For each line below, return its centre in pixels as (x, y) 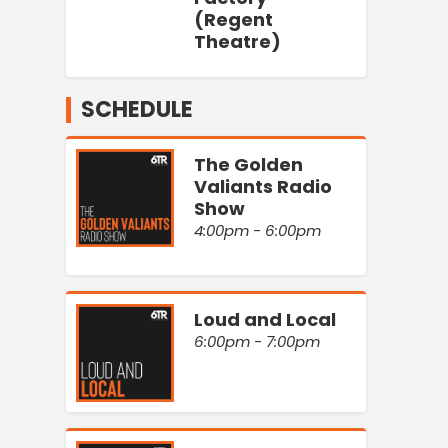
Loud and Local (265, 320)
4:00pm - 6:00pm (257, 230)
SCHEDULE (137, 109)
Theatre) (237, 42)
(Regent (233, 20)
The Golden (248, 164)
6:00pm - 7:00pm (257, 342)
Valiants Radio (263, 186)
